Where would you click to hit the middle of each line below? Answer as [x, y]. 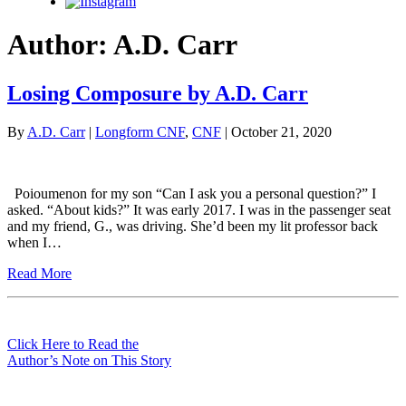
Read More [39, 273]
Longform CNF [140, 131]
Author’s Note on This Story [89, 360]
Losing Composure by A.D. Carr [158, 93]
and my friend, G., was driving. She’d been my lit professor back [193, 226]
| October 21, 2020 [276, 131]
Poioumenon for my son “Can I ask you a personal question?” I [192, 193]
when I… [34, 242]
